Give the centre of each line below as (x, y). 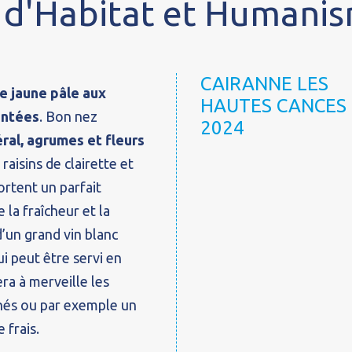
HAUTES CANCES (273, 106)
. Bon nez (68, 116)
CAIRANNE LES (264, 84)
